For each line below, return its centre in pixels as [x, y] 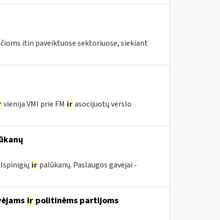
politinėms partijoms [76, 201]
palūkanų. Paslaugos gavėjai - [87, 165]
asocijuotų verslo [102, 104]
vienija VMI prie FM [34, 104]
